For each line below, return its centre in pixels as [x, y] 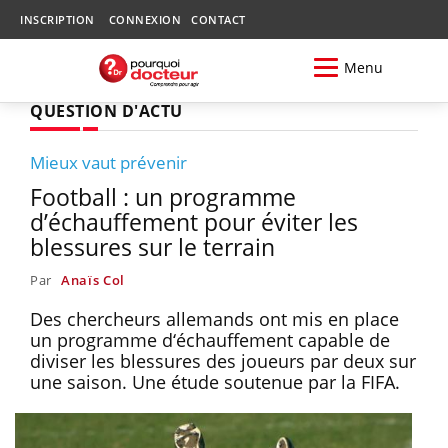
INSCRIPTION [57, 19]
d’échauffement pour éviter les [194, 221]
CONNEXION [144, 19]
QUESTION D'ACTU [106, 110]
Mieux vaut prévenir [108, 162]
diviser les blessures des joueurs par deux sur [223, 360]
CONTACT [218, 19]
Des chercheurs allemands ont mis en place [214, 318]
